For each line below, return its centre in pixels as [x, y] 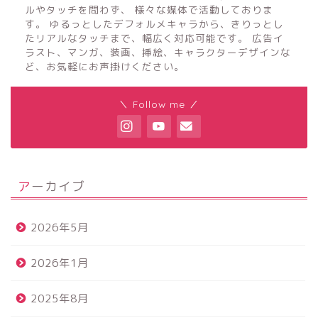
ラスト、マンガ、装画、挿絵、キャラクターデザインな [158, 53]
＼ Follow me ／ [159, 104]
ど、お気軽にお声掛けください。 [105, 67]
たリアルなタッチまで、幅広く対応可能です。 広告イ [154, 38]
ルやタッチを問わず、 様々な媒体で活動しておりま [149, 10]
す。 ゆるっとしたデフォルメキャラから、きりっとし [154, 24]
